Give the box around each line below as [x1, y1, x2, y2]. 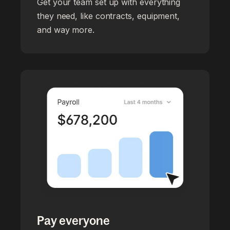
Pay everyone [37, 213, 110, 227]
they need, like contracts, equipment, [37, 10, 180, 21]
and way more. [37, 24, 94, 35]
